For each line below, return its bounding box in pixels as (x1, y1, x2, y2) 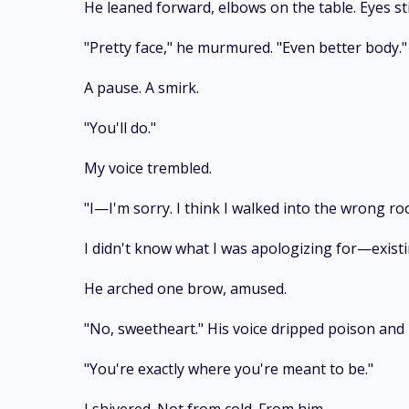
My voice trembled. (84, 158, 212, 178)
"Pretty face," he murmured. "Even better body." (84, 37, 407, 58)
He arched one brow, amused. (84, 278, 287, 299)
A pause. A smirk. (84, 78, 199, 98)
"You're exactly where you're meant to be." (84, 359, 373, 379)
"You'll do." (84, 118, 156, 138)
